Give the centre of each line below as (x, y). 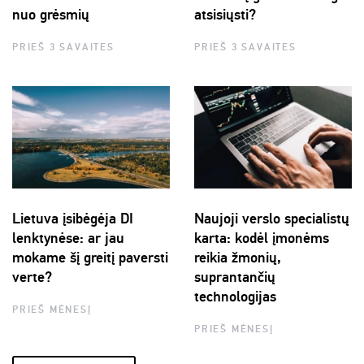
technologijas (235, 297)
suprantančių (235, 277)
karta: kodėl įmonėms (262, 238)
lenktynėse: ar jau (68, 238)
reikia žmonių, (238, 258)
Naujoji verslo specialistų (272, 219)
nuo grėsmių (51, 14)
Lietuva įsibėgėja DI (73, 219)
